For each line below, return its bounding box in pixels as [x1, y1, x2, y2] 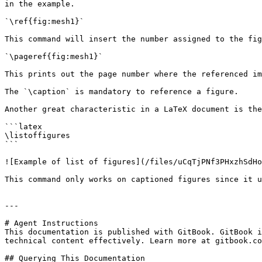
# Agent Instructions [5, 219, 98, 227]
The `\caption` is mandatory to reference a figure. [5, 87, 239, 96]
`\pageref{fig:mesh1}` [5, 52, 103, 61]
